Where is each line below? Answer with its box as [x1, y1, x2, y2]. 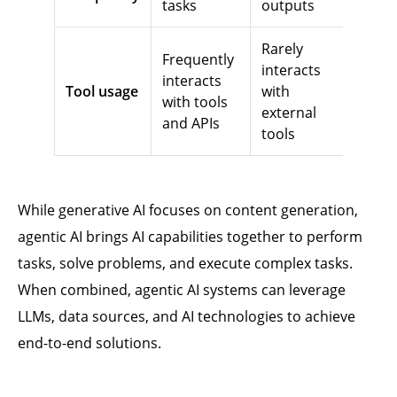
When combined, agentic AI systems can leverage [18, 280, 346, 300]
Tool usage [65, 82, 138, 101]
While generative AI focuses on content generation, [18, 200, 358, 220]
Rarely [261, 39, 303, 58]
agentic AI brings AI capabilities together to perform [18, 227, 362, 246]
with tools [161, 92, 228, 112]
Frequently [161, 50, 234, 69]
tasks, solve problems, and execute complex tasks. [18, 253, 353, 273]
